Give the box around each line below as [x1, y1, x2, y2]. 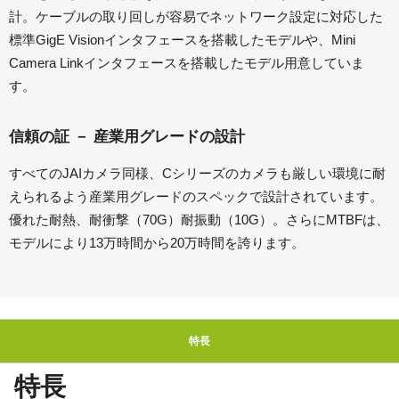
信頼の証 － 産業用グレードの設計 [9, 128, 245, 146]
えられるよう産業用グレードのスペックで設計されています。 [9, 189, 383, 205]
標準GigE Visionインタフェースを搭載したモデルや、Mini [9, 32, 355, 48]
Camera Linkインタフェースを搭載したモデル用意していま [9, 55, 364, 71]
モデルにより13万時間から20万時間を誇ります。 [9, 235, 305, 251]
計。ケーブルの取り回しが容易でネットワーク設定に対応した [9, 9, 383, 25]
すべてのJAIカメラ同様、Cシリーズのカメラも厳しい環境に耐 [9, 166, 386, 182]
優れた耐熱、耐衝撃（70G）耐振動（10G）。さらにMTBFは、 [9, 212, 389, 228]
